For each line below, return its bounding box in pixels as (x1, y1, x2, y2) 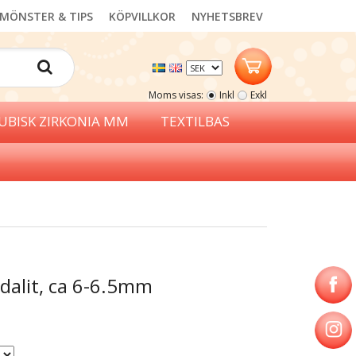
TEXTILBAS (161, 112, 230, 130)
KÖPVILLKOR (109, 9, 176, 24)
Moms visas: (149, 88, 203, 102)
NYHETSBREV (192, 9, 263, 24)
